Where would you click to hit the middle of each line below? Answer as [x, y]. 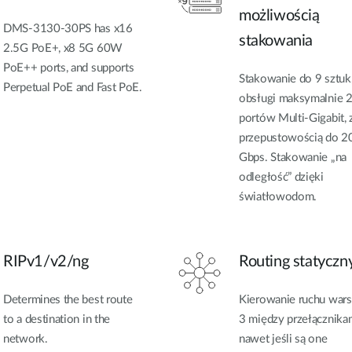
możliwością [279, 16]
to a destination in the [57, 319]
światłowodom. [278, 197]
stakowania [276, 41]
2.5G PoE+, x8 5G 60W [63, 49]
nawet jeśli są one [283, 339]
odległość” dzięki [281, 178]
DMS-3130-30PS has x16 [68, 29]
